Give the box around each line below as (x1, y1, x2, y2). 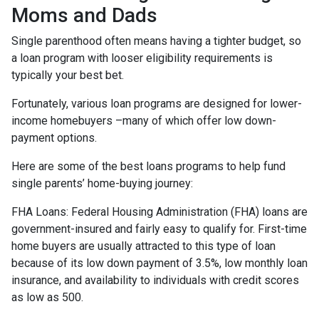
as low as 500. (11, 290, 83, 304)
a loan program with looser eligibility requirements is (11, 51, 273, 65)
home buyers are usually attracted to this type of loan (11, 239, 276, 253)
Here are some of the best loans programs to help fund (11, 159, 286, 173)
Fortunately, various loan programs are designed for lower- (11, 96, 302, 110)
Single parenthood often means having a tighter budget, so (11, 33, 301, 48)
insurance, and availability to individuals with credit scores (11, 273, 299, 287)
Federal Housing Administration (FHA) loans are (71, 204, 308, 219)
